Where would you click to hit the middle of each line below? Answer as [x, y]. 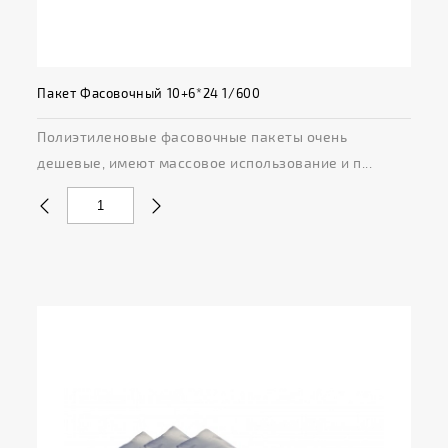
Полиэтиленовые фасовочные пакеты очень [192, 136]
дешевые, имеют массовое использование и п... [205, 162]
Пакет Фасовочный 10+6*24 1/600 [149, 92]
